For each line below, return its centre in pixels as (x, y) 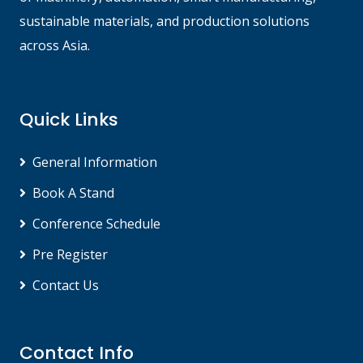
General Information (95, 162)
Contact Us (66, 286)
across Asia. (55, 46)
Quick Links (69, 120)
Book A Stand (73, 193)
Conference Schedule (96, 224)
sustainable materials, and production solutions (164, 21)
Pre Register (70, 255)
